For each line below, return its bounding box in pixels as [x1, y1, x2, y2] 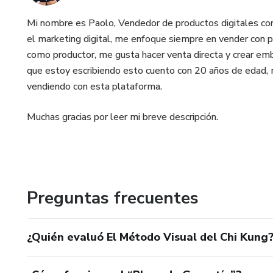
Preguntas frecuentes [27, 186, 199, 210]
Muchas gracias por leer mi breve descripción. [27, 110, 218, 124]
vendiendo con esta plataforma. [27, 80, 162, 93]
